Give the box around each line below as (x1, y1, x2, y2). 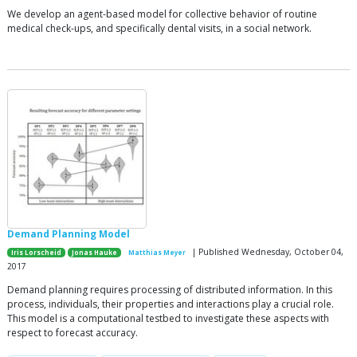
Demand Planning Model (7, 226, 130, 241)
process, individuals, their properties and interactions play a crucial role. (7, 296, 334, 311)
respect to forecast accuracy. (7, 325, 138, 339)
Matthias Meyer (127, 248, 186, 257)
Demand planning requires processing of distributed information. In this (7, 282, 332, 296)
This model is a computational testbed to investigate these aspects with (7, 311, 329, 325)
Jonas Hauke (72, 248, 118, 257)
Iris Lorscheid (11, 248, 62, 257)
